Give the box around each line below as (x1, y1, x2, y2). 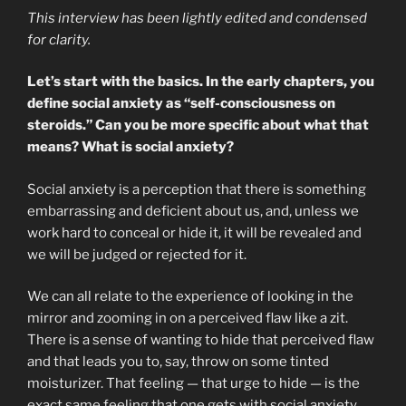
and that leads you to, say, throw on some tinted (27, 353, 329, 371)
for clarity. (27, 31, 91, 48)
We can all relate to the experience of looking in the (27, 288, 353, 305)
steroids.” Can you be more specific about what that (27, 117, 369, 134)
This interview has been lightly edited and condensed (27, 9, 367, 26)
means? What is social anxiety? (27, 139, 234, 156)
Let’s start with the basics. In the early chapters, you (27, 73, 374, 91)
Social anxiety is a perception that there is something (27, 180, 366, 198)
